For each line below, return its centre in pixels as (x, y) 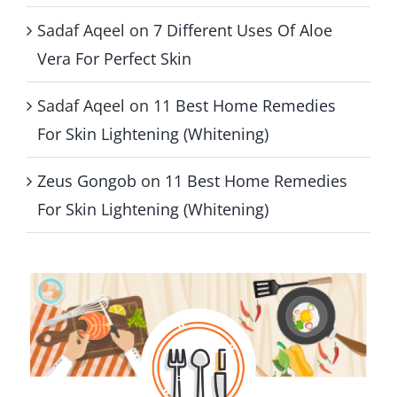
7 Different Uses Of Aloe (243, 30)
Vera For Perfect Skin (114, 58)
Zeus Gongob (87, 180)
